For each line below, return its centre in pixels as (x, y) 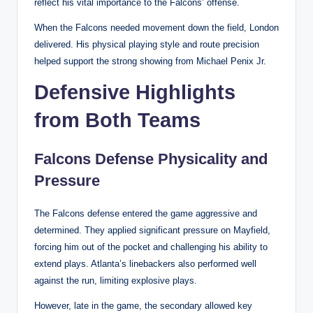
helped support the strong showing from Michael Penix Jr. (150, 61)
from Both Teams (117, 120)
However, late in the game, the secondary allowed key (143, 305)
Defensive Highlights (135, 92)
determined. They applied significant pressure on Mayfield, (152, 230)
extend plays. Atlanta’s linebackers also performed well (145, 263)
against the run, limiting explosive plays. (116, 280)
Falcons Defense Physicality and (151, 159)
